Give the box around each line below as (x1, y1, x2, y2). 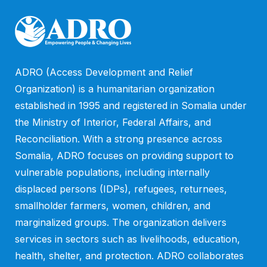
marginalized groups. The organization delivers (15, 216, 226, 228)
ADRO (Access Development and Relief (15, 66, 193, 78)
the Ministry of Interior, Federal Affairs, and (15, 116, 211, 128)
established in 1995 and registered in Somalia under (15, 100, 247, 111)
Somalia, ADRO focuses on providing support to (15, 150, 234, 162)
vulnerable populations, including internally (15, 166, 210, 178)
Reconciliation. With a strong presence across (15, 133, 222, 145)
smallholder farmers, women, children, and (15, 200, 210, 212)
